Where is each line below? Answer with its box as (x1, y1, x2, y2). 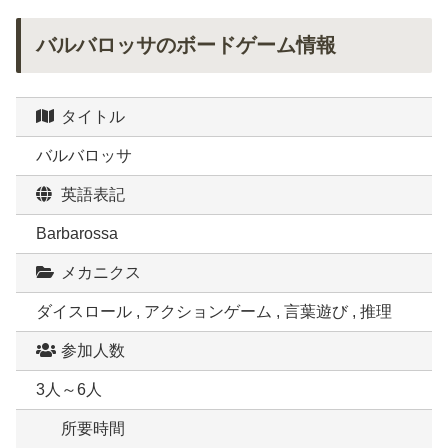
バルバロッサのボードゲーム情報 (36, 34, 336, 57)
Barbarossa (36, 225, 118, 243)
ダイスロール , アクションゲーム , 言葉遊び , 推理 (36, 303, 392, 321)
